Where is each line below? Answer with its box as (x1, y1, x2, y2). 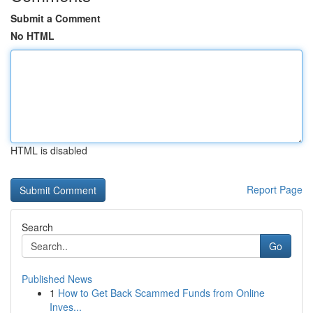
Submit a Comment (10, 11, 101, 25)
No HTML (10, 29, 54, 43)
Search (22, 220, 53, 234)
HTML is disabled (10, 143, 87, 157)
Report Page (247, 182, 303, 196)
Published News (22, 272, 92, 286)
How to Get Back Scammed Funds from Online (58, 286, 265, 300)
